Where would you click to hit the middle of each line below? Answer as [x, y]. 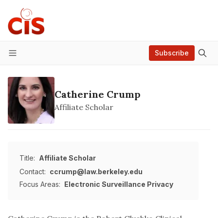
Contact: [33, 172]
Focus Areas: [40, 184]
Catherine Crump [98, 94]
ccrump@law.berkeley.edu [96, 172]
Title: [27, 158]
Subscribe [172, 53]
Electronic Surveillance [105, 184]
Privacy [160, 184]
